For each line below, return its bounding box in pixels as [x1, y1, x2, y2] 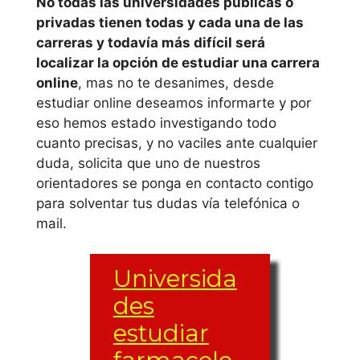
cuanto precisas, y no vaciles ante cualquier [36, 134, 317, 151]
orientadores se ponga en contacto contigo [36, 174, 313, 191]
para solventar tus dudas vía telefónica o [36, 194, 300, 211]
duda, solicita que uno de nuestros [36, 154, 260, 171]
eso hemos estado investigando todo [36, 114, 276, 131]
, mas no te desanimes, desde [78, 74, 274, 91]
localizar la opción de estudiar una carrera [36, 54, 320, 71]
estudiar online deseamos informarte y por [36, 94, 311, 111]
